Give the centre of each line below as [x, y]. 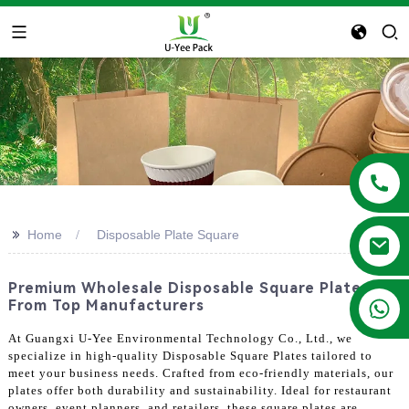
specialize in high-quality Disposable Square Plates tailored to [190, 355]
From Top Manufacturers [106, 305]
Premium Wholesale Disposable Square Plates [189, 288]
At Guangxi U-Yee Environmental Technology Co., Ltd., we [180, 338]
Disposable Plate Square [168, 235]
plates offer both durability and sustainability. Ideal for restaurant [199, 390]
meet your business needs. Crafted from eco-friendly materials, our [200, 372]
